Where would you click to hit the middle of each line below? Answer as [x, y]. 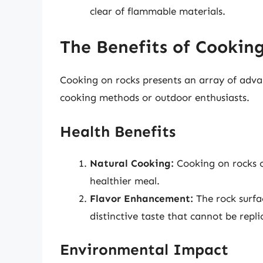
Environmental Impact [144, 250]
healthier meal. [125, 181]
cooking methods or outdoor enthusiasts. [155, 98]
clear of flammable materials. [158, 11]
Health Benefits [118, 131]
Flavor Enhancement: [141, 198]
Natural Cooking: [132, 163]
